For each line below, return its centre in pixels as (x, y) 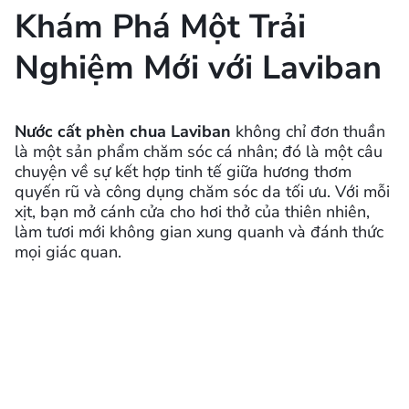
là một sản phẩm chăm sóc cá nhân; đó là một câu (199, 151)
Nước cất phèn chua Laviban (123, 131)
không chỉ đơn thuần (308, 131)
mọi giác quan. (68, 252)
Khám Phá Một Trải (160, 26)
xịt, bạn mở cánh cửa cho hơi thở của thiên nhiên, (192, 211)
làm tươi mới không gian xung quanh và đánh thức (199, 231)
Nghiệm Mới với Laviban (198, 68)
